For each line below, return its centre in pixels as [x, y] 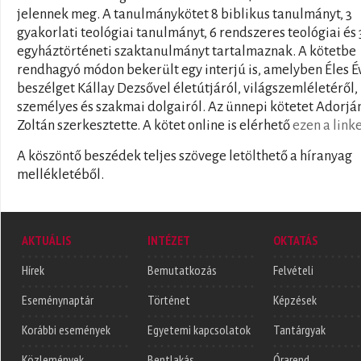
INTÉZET [169, 241]
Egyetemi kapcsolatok [199, 330]
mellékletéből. [60, 174]
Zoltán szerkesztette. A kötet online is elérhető [155, 125]
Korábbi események [66, 330]
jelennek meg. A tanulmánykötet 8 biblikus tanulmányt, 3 [185, 14]
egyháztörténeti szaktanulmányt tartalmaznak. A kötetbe [187, 51]
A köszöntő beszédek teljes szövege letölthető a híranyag [185, 156]
